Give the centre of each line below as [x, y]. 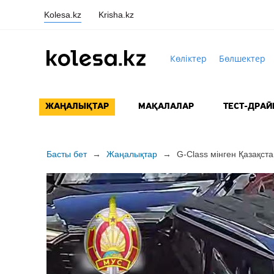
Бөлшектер [242, 58]
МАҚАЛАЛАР [166, 107]
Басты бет [66, 154]
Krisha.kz [116, 14]
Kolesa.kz [63, 14]
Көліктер [188, 58]
